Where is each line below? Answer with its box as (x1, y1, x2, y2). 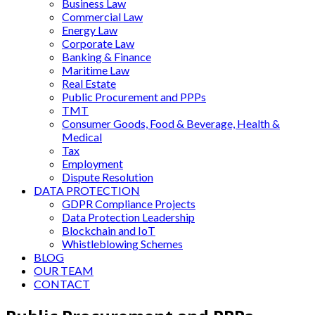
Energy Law (62, 23, 117, 37)
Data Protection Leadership (62, 210, 195, 224)
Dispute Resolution (62, 170, 153, 184)
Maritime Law (62, 63, 129, 77)
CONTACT (34, 277, 90, 290)
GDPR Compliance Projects (62, 197, 195, 210)
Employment (62, 157, 123, 170)
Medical (62, 130, 102, 143)
